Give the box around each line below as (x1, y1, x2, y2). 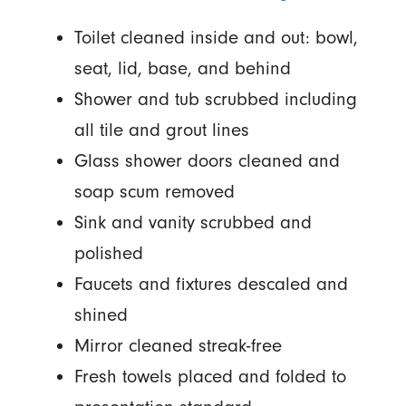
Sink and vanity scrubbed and (73, 211, 312, 234)
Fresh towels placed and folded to (73, 365, 346, 388)
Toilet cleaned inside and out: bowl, (73, 26, 358, 49)
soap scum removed (73, 180, 235, 203)
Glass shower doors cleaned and (73, 150, 340, 172)
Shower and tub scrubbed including (73, 88, 357, 111)
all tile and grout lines (73, 119, 249, 141)
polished (73, 242, 143, 265)
